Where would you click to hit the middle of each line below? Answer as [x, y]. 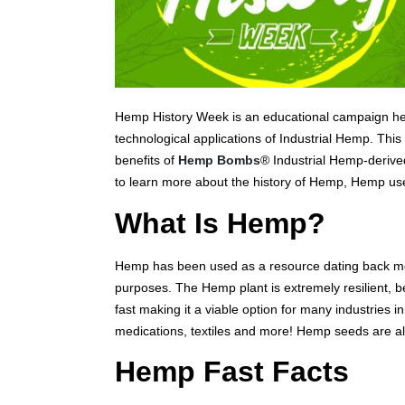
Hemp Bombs [219, 160]
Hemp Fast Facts [232, 372]
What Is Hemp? [220, 223]
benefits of [146, 160]
